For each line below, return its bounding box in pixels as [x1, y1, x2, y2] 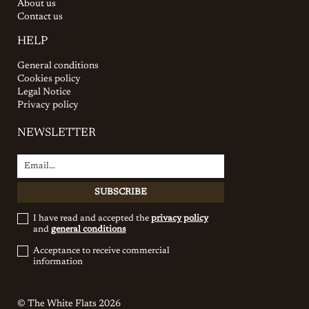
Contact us [17, 12, 63, 22]
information [32, 257, 83, 266]
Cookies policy [17, 74, 81, 84]
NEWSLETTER [17, 127, 96, 139]
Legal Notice [17, 87, 71, 97]
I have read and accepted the [32, 213, 151, 223]
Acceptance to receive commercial [32, 246, 170, 255]
